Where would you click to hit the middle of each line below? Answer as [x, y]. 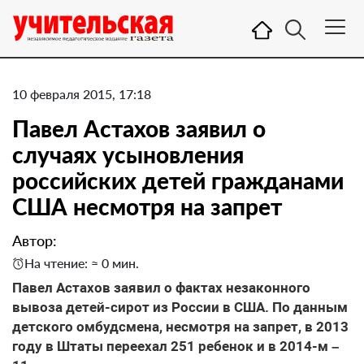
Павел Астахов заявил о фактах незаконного [161, 288]
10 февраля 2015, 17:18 [82, 94]
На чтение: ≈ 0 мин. [82, 263]
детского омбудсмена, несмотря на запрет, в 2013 [180, 327]
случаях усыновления [128, 154]
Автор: [35, 240]
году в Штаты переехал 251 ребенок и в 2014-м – [175, 346]
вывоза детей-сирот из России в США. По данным [180, 307]
